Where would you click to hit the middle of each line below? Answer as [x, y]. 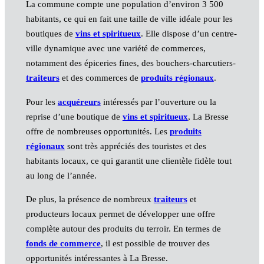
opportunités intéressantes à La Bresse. [97, 258]
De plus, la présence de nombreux [90, 199]
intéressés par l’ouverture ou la [158, 102]
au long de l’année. [61, 175]
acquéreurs [79, 102]
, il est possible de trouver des [155, 243]
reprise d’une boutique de [74, 116]
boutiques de [50, 34]
